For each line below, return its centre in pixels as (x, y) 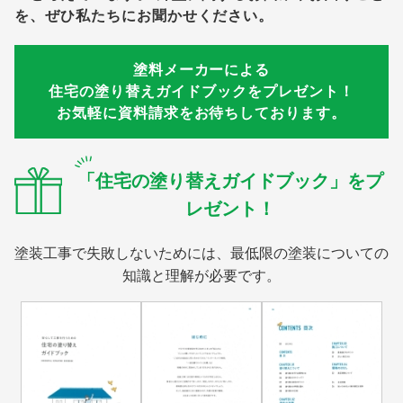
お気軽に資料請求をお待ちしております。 (201, 113)
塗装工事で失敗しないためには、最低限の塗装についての (201, 253)
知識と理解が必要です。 (201, 275)
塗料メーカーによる (201, 70)
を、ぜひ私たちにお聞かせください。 (144, 16)
